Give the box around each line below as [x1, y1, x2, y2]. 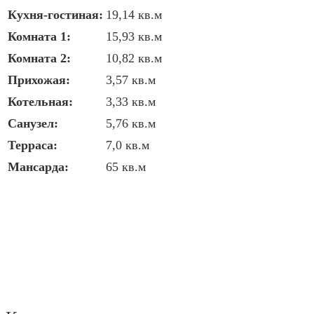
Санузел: [8, 116, 58, 130]
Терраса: [8, 137, 57, 152]
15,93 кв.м [106, 29, 162, 43]
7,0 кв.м [106, 137, 149, 152]
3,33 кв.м [106, 94, 156, 109]
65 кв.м [106, 159, 146, 174]
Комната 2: [8, 50, 71, 65]
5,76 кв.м [106, 116, 156, 130]
